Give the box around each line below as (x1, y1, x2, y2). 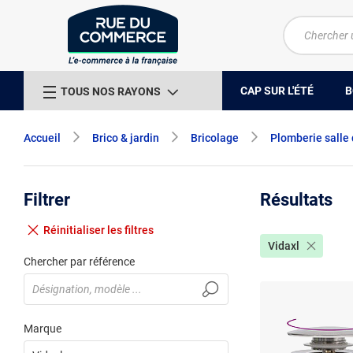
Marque (24, 322, 61, 335)
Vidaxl (268, 240, 299, 252)
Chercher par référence (24, 255, 135, 268)
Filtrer (24, 190, 70, 210)
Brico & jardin (92, 132, 159, 144)
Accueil (24, 132, 61, 144)
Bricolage (191, 132, 239, 144)
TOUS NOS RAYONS (61, 84, 161, 98)
